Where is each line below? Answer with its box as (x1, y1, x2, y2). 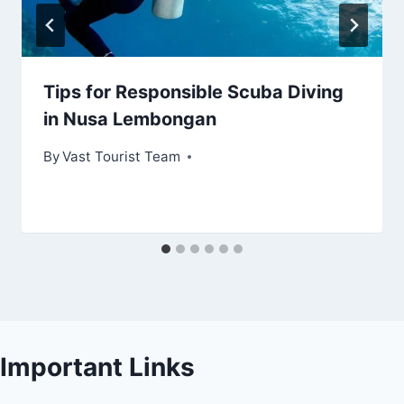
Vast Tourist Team (62, 148, 181, 166)
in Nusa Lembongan (43, 108, 216, 131)
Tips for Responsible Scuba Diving (43, 81, 344, 104)
